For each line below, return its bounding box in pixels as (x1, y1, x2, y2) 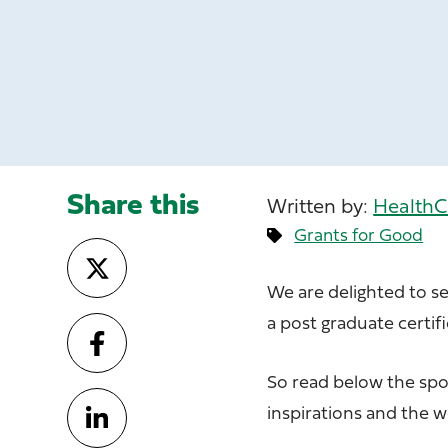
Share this (67, 191, 200, 222)
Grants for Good (294, 228, 424, 245)
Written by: (267, 198, 369, 218)
